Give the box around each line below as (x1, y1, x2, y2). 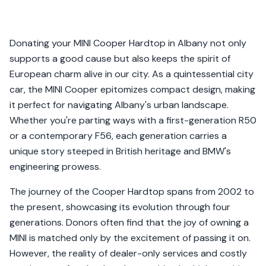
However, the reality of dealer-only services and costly (9, 247, 247, 259)
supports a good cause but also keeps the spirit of (9, 52, 230, 65)
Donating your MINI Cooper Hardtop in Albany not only (9, 37, 246, 49)
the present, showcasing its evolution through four (9, 201, 230, 213)
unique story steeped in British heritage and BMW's (9, 145, 231, 157)
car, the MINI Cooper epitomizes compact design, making (9, 83, 255, 96)
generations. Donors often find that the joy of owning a (9, 216, 249, 229)
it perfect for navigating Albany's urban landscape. (9, 99, 229, 111)
